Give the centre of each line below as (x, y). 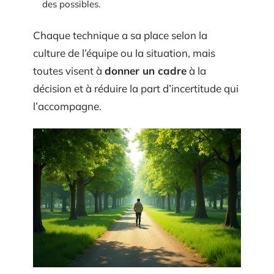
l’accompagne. (67, 106)
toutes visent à (69, 70)
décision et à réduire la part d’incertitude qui (136, 88)
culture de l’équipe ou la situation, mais (124, 53)
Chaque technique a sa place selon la (120, 35)
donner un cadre (146, 70)
